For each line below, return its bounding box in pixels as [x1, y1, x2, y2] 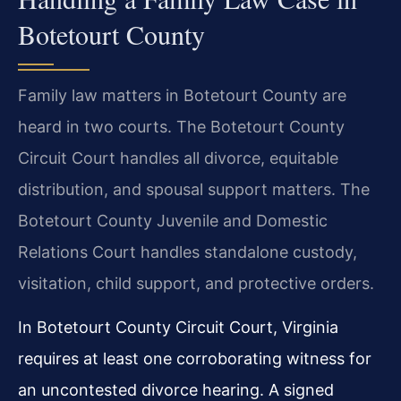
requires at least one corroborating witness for [18, 349, 371, 369]
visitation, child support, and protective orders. [18, 273, 374, 293]
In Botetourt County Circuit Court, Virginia [18, 318, 338, 337]
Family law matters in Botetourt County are [18, 85, 346, 105]
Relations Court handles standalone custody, [18, 242, 357, 261]
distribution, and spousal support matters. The [18, 179, 370, 199]
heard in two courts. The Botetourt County [18, 116, 345, 136]
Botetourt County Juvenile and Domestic [18, 210, 328, 230]
